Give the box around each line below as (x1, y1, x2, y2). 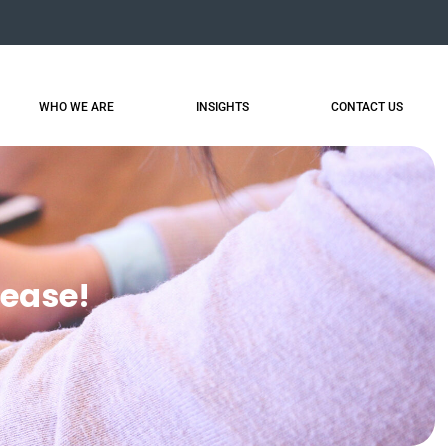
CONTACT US (331, 99, 404, 114)
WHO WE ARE (39, 99, 115, 114)
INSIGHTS (196, 99, 250, 114)
